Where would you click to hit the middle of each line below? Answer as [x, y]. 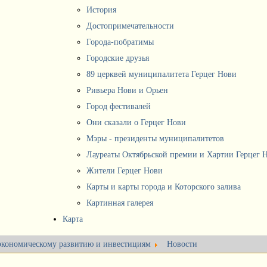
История [101, 10]
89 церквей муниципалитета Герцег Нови [162, 74]
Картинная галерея [120, 203]
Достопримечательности [130, 26]
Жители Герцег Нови [125, 171]
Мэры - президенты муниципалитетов [155, 139]
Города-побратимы [120, 42]
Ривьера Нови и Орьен [127, 90]
